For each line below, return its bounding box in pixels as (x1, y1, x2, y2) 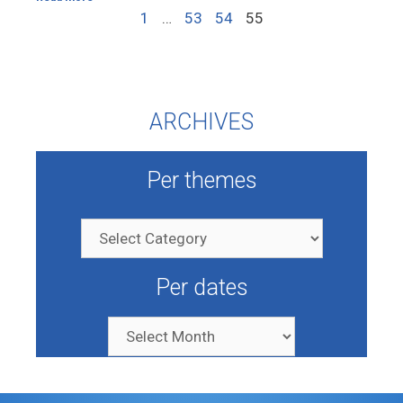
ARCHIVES (149, 109, 254, 135)
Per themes (146, 167, 257, 193)
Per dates (155, 274, 248, 300)
